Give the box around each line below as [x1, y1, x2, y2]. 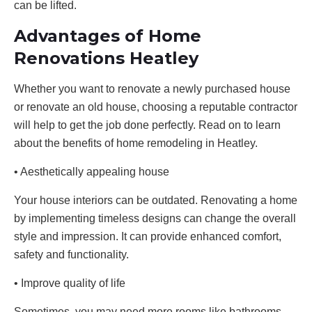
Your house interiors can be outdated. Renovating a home [14, 194, 297, 206]
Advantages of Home [14, 25, 201, 46]
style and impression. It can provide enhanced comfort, [14, 230, 281, 242]
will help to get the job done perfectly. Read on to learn [14, 118, 281, 131]
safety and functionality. [14, 248, 129, 260]
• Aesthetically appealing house [14, 165, 169, 178]
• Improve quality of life [14, 276, 125, 289]
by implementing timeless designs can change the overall [14, 212, 296, 224]
